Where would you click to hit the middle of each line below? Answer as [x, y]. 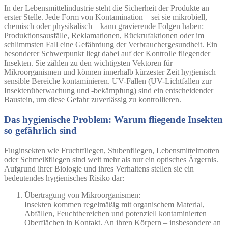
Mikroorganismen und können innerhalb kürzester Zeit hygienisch [110, 72]
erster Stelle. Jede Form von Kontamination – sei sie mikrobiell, [106, 17]
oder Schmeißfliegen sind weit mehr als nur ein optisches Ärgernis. [111, 159]
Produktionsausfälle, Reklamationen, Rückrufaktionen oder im [104, 36]
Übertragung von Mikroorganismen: [82, 195]
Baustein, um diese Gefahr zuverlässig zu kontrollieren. [93, 100]
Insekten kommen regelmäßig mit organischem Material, [115, 204]
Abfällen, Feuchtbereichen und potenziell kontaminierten [116, 213]
